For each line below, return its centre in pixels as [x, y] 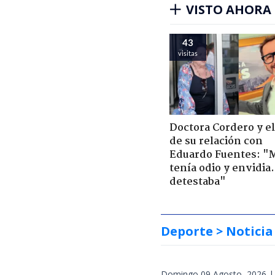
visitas [188, 53]
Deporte [187, 231]
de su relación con [216, 141]
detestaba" [198, 182]
